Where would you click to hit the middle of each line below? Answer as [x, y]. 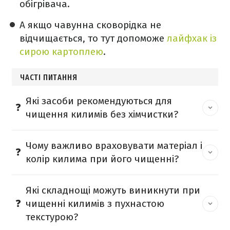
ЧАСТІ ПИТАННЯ [49, 77]
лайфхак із [192, 38]
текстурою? [52, 217]
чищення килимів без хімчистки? [102, 114]
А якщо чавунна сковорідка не [90, 25]
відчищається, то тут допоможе [93, 38]
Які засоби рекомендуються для [99, 101]
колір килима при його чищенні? [102, 159]
